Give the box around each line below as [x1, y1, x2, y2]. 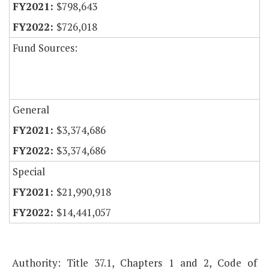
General [13, 103, 49, 117]
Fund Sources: [13, 41, 77, 55]
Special [13, 165, 45, 179]
